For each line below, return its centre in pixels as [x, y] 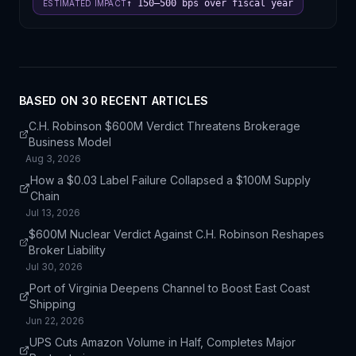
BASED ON [51, 101]
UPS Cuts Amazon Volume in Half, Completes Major [162, 342]
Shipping [53, 304]
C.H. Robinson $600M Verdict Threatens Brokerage [165, 126]
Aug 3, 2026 [53, 159]
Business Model [70, 142]
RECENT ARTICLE [149, 101]
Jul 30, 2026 [54, 267]
